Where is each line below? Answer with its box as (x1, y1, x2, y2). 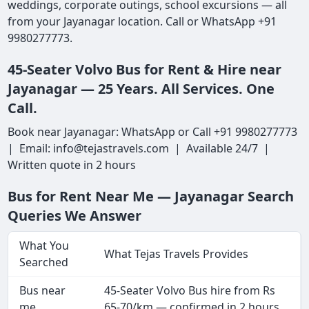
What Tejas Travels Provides (104, 246, 249, 262)
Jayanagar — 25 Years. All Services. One (8, 79, 275, 99)
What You (19, 238, 70, 254)
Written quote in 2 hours (8, 157, 137, 173)
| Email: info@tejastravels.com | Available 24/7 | (8, 141, 273, 157)
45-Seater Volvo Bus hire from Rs (104, 283, 276, 299)
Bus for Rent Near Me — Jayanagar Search (8, 187, 295, 206)
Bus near (19, 283, 66, 299)
